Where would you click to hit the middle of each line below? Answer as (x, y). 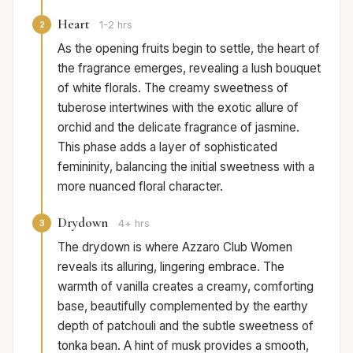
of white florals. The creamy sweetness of (173, 88)
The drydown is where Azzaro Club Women (175, 247)
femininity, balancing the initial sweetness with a (186, 167)
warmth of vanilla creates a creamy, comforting (186, 287)
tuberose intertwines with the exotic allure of (178, 108)
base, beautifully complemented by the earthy (183, 307)
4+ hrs (134, 224)
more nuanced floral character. (140, 187)
